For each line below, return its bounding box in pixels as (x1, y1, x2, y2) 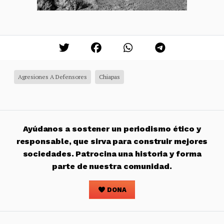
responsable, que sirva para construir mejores (16, 136, 208, 146)
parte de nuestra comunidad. (52, 161, 172, 171)
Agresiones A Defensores (18, 73, 87, 81)
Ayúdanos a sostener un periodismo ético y (22, 124, 201, 134)
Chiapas (99, 73, 120, 81)
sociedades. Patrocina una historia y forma (22, 149, 201, 159)
